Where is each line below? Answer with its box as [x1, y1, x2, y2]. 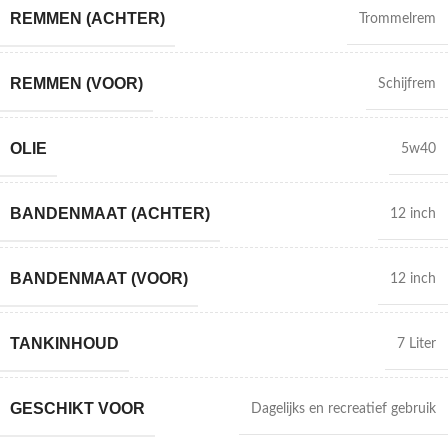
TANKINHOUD [10, 335, 119, 352]
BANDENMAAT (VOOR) [10, 270, 188, 287]
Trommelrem [359, 12, 436, 26]
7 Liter [397, 337, 436, 351]
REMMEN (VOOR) [10, 75, 143, 92]
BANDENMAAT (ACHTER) [10, 205, 210, 222]
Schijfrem [378, 77, 436, 91]
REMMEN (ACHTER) [10, 10, 165, 27]
